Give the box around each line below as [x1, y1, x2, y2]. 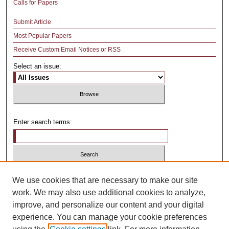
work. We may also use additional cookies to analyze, [12, 188, 205, 197]
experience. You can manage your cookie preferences [12, 213, 207, 221]
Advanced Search [13, 205, 63, 213]
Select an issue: [13, 62, 62, 71]
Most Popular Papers [13, 32, 72, 40]
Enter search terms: [13, 118, 73, 126]
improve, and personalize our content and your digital [12, 200, 204, 209]
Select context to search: [13, 170, 88, 178]
